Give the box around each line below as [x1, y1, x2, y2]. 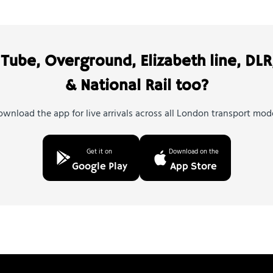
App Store [170, 160, 217, 173]
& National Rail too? [65, 76, 208, 96]
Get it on [87, 146, 112, 156]
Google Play [71, 160, 127, 173]
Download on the [168, 146, 219, 156]
